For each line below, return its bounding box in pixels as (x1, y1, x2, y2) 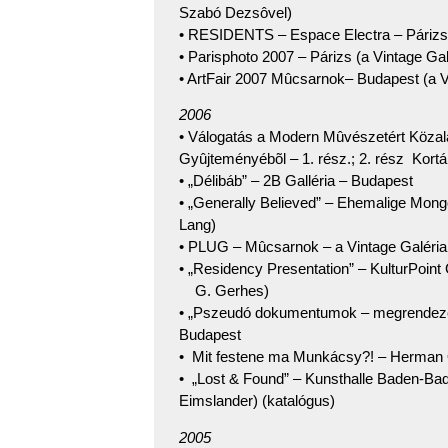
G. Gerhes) (179, 282, 269, 300)
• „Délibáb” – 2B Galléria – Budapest (179, 172, 413, 190)
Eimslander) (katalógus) (179, 392, 335, 410)
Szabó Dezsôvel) (179, 3, 292, 21)
